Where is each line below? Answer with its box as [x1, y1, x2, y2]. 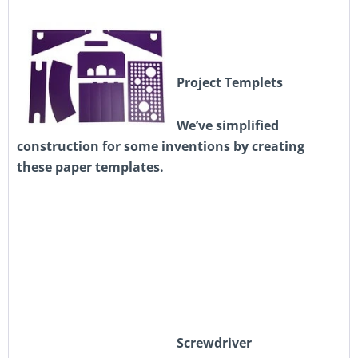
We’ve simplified [177, 117, 279, 134]
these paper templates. [17, 158, 164, 176]
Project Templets [177, 74, 283, 91]
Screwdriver [177, 334, 252, 352]
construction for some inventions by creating [17, 137, 304, 155]
